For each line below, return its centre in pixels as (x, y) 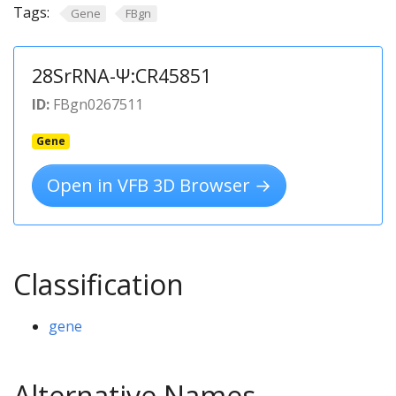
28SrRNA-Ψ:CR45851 (122, 75)
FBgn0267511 (96, 104)
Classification (99, 284)
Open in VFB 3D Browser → (159, 185)
